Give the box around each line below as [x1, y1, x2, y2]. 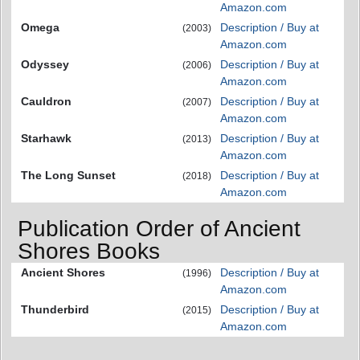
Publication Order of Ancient [18, 216, 301, 242]
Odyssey [21, 57, 69, 71]
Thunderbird [21, 303, 89, 317]
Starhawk [21, 131, 72, 145]
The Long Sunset [21, 168, 116, 182]
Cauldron [21, 94, 72, 108]
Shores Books [18, 239, 160, 264]
